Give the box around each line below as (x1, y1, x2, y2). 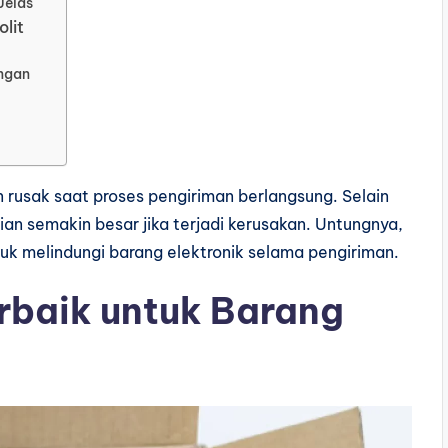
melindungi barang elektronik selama (22, 242, 308, 262)
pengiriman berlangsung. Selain (148, 186, 389, 206)
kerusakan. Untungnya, (228, 214, 403, 234)
